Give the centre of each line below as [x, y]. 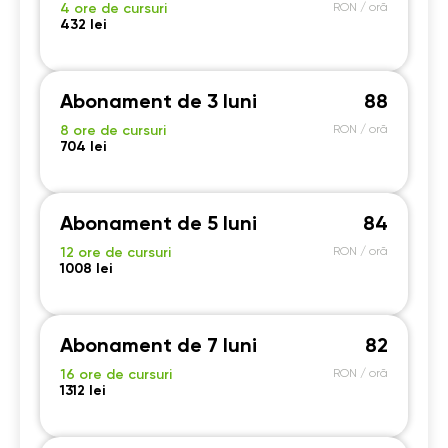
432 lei [83, 25]
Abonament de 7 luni [158, 347]
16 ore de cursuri [116, 375]
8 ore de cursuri [113, 131]
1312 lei [82, 391]
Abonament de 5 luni [158, 225]
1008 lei [86, 269]
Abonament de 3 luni [158, 103]
